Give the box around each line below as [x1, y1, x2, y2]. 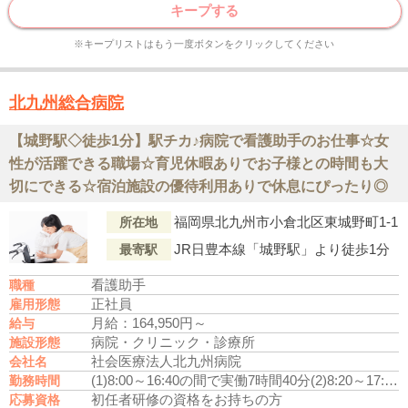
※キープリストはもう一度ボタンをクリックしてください [73, 38, 334, 50]
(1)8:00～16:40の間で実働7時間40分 [91, 372, 311, 389]
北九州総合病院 [9, 94, 124, 113]
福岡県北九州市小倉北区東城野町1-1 [173, 214, 398, 230]
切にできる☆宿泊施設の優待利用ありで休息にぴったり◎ [9, 178, 388, 195]
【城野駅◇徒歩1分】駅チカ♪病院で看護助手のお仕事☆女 [9, 133, 389, 149]
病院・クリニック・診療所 [91, 334, 255, 351]
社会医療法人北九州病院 [91, 353, 241, 370]
